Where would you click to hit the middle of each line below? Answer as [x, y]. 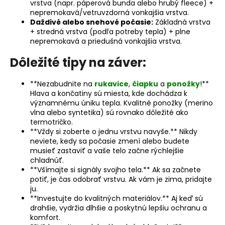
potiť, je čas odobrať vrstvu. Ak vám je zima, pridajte [121, 179]
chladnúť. [47, 160]
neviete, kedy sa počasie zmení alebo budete [110, 141]
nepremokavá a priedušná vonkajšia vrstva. [106, 41]
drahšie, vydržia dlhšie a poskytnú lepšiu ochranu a [119, 208]
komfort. [45, 217]
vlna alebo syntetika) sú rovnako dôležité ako [109, 112]
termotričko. [51, 122]
